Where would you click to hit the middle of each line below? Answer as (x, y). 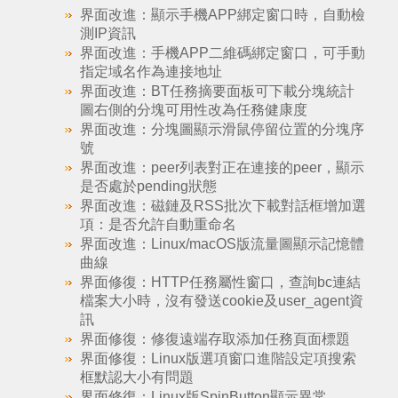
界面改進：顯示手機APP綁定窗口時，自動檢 (222, 15)
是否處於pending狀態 (148, 186)
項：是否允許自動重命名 (158, 224)
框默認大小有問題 (136, 377)
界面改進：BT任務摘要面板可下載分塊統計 (217, 91)
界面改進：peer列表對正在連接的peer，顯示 (222, 167)
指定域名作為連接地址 (151, 72)
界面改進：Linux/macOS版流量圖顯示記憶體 (222, 244)
